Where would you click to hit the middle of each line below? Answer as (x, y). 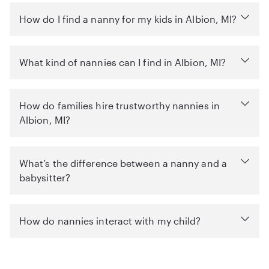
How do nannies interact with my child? (110, 221)
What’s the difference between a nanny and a (123, 163)
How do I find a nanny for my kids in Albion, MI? (128, 19)
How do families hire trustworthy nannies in (119, 105)
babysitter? (45, 177)
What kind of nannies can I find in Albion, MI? (123, 62)
